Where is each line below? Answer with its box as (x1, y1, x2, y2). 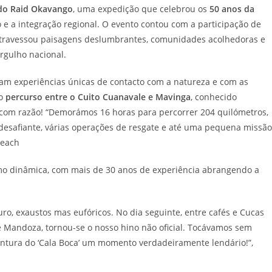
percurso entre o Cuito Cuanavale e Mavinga (5, 91, 191, 103)
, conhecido (191, 91, 237, 103)
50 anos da (209, 3, 254, 15)
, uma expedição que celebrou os (73, 3, 209, 15)
